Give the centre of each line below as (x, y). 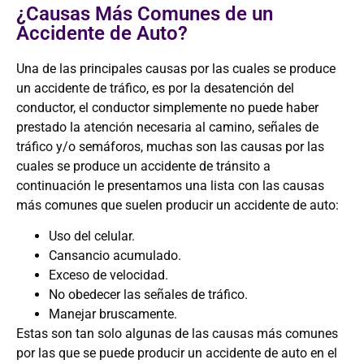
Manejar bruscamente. (113, 314)
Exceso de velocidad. (108, 275)
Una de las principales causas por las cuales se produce (176, 69)
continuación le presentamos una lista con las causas (170, 186)
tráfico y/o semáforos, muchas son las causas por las (170, 147)
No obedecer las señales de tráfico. (148, 295)
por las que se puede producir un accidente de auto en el (177, 353)
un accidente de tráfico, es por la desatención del (155, 89)
